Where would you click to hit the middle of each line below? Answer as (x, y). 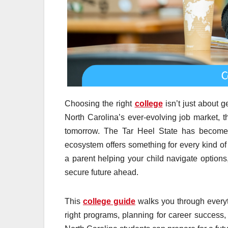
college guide (109, 201)
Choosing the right (100, 103)
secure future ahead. (102, 172)
